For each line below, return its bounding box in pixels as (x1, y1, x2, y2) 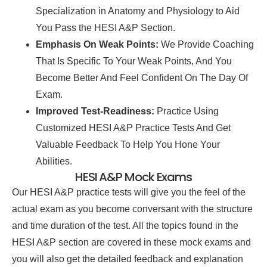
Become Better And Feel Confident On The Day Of (36, 72, 248, 83)
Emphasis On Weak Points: (36, 39, 159, 49)
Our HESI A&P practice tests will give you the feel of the (12, 187, 246, 197)
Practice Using (154, 105, 219, 116)
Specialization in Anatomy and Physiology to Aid (36, 5, 240, 16)
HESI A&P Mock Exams (74, 168, 193, 185)
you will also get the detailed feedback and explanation (12, 253, 243, 264)
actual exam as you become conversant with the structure (12, 203, 253, 214)
